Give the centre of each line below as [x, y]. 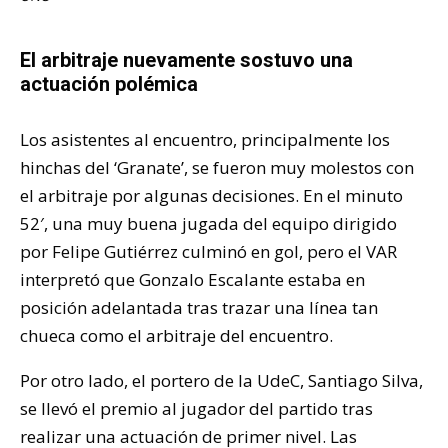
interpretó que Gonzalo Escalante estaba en [192, 280]
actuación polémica [109, 84]
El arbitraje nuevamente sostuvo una [186, 60]
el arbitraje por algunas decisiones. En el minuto [211, 196]
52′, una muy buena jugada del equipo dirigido [208, 224]
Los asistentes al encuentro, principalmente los [205, 140]
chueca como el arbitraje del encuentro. [176, 336]
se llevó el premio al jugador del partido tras [196, 409]
